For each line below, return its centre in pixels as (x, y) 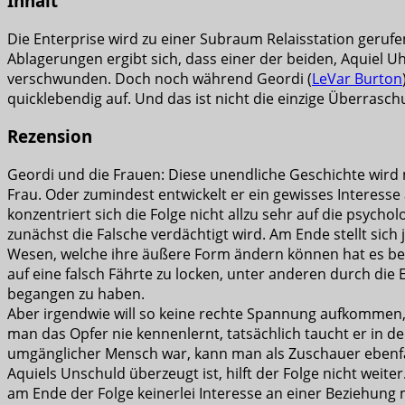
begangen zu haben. (76, 294)
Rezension (50, 137)
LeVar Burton (357, 78)
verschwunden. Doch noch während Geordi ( (160, 78)
